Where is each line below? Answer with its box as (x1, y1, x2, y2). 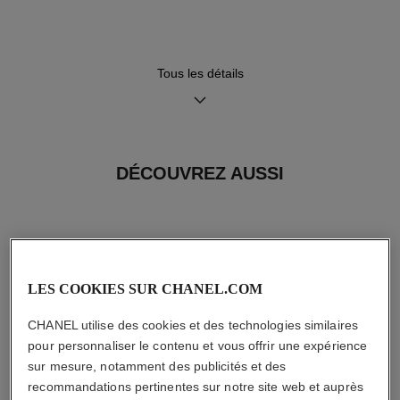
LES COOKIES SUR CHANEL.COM (28, 281, 263, 296)
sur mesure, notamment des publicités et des (28, 359, 287, 373)
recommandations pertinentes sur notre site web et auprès (28, 379, 363, 394)
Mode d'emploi (237, 159, 321, 174)
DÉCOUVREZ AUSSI (115, 162, 284, 183)
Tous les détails (156, 65, 244, 80)
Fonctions (15, 46, 65, 59)
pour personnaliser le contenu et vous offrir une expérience (28, 338, 368, 353)
